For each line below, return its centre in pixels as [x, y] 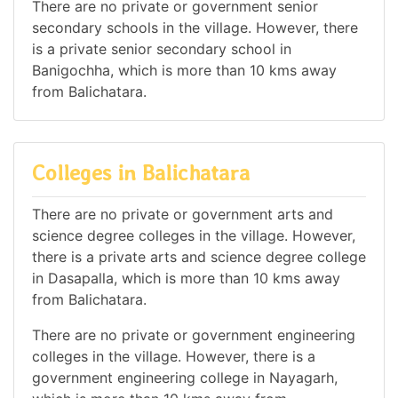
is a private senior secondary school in [162, 49]
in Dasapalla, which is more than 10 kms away [186, 278]
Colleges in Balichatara [141, 173]
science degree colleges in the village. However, [194, 235]
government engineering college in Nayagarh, [185, 377]
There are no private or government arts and [183, 214]
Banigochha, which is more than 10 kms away [184, 71]
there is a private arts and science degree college [199, 256]
